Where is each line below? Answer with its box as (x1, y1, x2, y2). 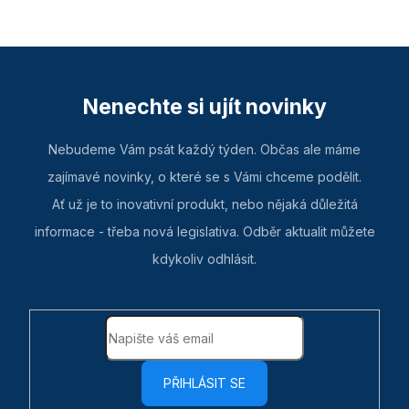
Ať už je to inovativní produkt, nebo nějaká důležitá (51, 196, 358, 213)
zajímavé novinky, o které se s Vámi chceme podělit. (47, 169, 362, 185)
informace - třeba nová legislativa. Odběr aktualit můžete (34, 224, 375, 240)
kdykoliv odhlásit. (152, 251, 257, 267)
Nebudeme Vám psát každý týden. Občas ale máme (48, 142, 361, 158)
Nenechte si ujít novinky (82, 94, 327, 121)
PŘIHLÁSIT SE (163, 375, 246, 392)
